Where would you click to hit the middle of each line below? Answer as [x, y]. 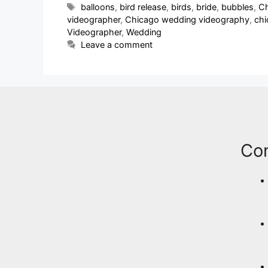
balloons [98, 7]
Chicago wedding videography [187, 20]
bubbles [238, 7]
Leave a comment [117, 45]
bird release [143, 7]
